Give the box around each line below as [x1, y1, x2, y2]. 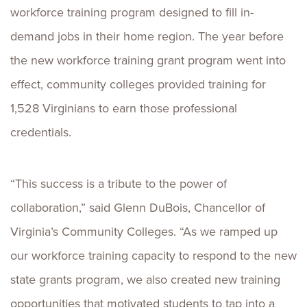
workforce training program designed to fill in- [10, 3, 254, 21]
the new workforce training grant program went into [10, 51, 286, 69]
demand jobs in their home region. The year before [10, 27, 284, 45]
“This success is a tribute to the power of [10, 175, 227, 193]
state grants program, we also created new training [10, 271, 280, 288]
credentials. [10, 123, 71, 141]
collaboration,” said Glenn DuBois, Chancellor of [10, 199, 265, 217]
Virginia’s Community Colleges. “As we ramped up [10, 223, 278, 241]
